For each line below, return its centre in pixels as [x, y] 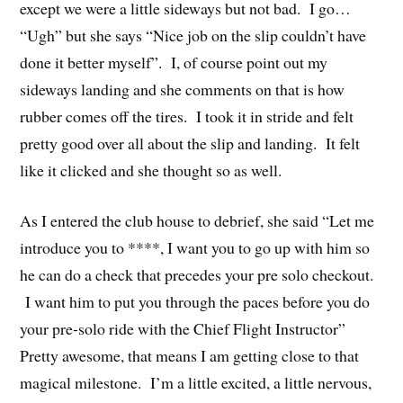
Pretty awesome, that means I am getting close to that [190, 356]
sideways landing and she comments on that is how [183, 89]
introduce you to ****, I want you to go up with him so [195, 248]
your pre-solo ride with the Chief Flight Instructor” [183, 329]
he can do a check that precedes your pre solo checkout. [197, 275]
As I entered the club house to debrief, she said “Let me [197, 221]
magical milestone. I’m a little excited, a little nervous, [196, 383]
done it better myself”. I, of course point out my [174, 62]
